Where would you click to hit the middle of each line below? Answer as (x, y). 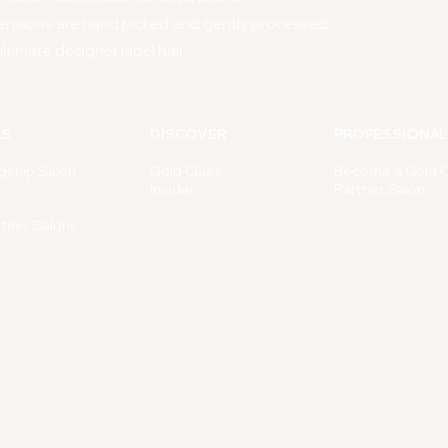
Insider (172, 188)
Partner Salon (379, 188)
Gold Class (186, 170)
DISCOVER (188, 133)
